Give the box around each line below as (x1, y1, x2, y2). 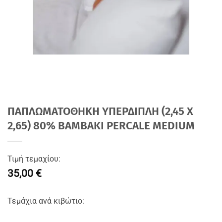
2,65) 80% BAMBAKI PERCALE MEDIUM (7, 119, 195, 132)
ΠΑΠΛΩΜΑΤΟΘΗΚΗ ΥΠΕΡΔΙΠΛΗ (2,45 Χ (7, 105, 193, 118)
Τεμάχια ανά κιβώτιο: (7, 196, 84, 206)
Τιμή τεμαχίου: (7, 154, 60, 164)
